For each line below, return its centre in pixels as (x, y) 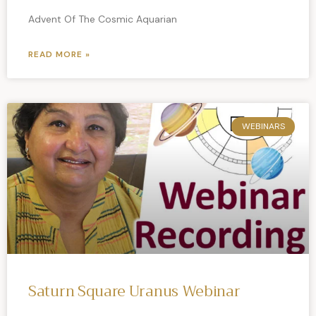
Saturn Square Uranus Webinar (134, 292)
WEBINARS (263, 127)
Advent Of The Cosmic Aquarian (103, 19)
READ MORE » (59, 55)
